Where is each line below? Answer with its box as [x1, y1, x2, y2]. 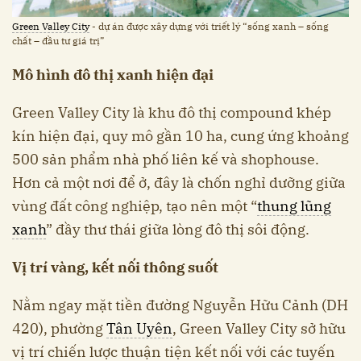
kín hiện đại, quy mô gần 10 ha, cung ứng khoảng [12, 127, 349, 146]
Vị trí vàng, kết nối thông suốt [12, 258, 218, 277]
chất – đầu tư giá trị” [12, 35, 105, 48]
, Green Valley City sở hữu [172, 319, 346, 338]
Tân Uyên [106, 319, 172, 338]
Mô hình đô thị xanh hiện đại [12, 65, 214, 85]
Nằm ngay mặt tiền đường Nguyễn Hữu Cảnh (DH [12, 296, 348, 315]
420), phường [12, 319, 106, 338]
